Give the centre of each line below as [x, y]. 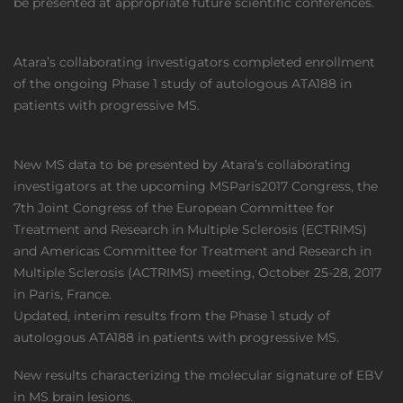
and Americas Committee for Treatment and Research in [193, 251]
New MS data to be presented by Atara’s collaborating [182, 165]
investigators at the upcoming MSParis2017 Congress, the [196, 186]
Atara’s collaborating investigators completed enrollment [194, 62]
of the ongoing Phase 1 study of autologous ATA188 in [183, 84]
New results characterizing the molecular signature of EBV [198, 375]
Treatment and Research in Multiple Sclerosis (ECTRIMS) [190, 229]
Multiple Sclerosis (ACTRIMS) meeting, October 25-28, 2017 [197, 273]
